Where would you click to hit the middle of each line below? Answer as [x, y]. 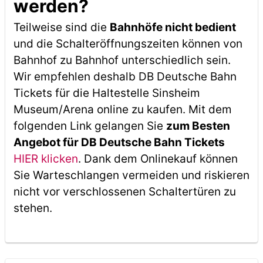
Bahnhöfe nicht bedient [173, 27]
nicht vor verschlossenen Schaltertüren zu [124, 192]
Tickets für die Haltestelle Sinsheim [107, 93]
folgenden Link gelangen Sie [90, 126]
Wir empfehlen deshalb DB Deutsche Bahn [125, 77]
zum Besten [198, 126]
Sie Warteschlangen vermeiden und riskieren [131, 175]
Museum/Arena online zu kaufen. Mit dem [122, 109]
